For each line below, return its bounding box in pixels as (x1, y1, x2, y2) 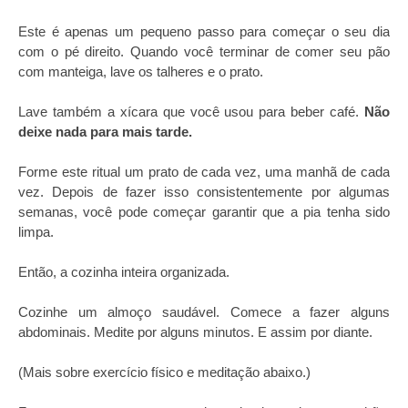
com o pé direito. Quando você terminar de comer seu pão (18, 44, 390, 59)
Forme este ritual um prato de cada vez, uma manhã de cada (18, 164, 390, 179)
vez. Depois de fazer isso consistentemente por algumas (18, 184, 390, 199)
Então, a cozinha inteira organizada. (18, 264, 229, 280)
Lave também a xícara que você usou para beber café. (18, 104, 364, 119)
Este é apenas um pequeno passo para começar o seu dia (18, 24, 390, 39)
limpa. (18, 224, 54, 240)
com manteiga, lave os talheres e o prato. (18, 64, 263, 79)
